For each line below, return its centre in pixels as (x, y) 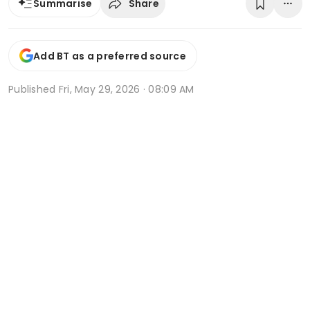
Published (34, 90)
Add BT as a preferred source (110, 56)
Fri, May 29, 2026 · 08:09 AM (126, 90)
